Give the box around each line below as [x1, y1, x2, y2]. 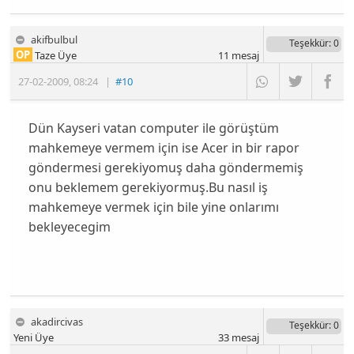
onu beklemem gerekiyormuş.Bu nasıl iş [28, 179, 268, 197]
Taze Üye [32, 48, 77, 63]
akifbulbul [31, 32, 78, 47]
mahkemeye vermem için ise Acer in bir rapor [28, 139, 299, 157]
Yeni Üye [13, 330, 55, 345]
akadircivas [31, 314, 84, 329]
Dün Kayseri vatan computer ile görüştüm [28, 119, 279, 137]
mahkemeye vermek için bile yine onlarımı [28, 198, 279, 217]
